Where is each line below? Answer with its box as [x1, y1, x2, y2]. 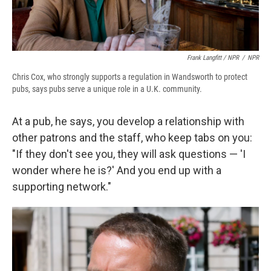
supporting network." [12, 180, 111, 193]
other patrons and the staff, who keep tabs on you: [12, 131, 252, 144]
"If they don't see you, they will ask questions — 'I [12, 147, 246, 160]
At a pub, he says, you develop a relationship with [12, 114, 244, 128]
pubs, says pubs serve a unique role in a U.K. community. [12, 83, 202, 94]
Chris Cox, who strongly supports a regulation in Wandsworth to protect [12, 71, 247, 82]
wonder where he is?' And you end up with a [12, 163, 221, 177]
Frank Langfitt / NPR [187, 53, 239, 62]
